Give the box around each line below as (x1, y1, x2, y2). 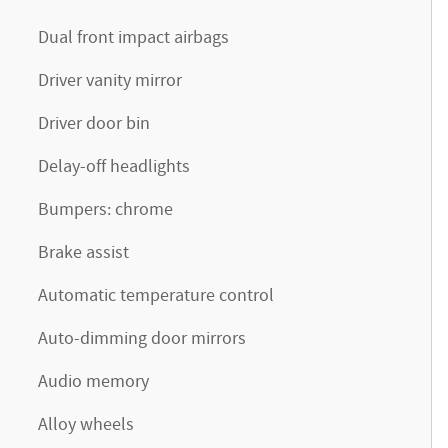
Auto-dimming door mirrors (38, 327, 246, 351)
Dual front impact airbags (38, 26, 229, 50)
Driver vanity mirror (38, 69, 182, 93)
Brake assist (38, 241, 129, 265)
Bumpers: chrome (38, 198, 173, 222)
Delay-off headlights (38, 155, 190, 179)
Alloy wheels (38, 413, 134, 437)
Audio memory (38, 370, 149, 394)
